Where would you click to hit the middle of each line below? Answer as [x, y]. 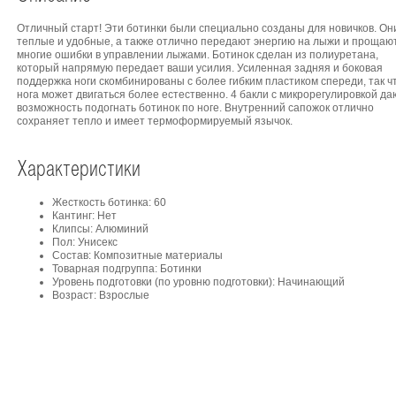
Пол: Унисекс [85, 243]
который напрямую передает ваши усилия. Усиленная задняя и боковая [200, 69]
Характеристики [79, 171]
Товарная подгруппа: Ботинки [127, 269]
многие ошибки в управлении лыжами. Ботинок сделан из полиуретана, [198, 55]
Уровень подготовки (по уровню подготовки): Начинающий [198, 282]
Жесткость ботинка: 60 [109, 203]
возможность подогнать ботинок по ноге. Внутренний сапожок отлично [195, 108]
